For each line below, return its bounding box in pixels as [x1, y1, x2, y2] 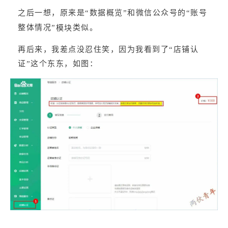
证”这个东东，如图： [18, 60, 98, 68]
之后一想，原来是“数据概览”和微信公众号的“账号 [18, 9, 207, 17]
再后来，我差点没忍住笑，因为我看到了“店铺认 [18, 45, 198, 54]
